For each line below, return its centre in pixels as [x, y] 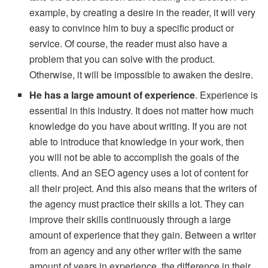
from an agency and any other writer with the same [136, 250]
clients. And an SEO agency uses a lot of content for [139, 172]
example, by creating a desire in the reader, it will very [143, 12]
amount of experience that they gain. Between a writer [143, 234]
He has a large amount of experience [112, 95]
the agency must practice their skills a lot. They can [137, 203]
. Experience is [227, 95]
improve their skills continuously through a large [130, 219]
